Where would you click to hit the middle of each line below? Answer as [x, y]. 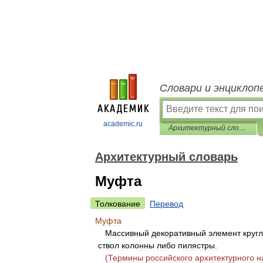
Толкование [118, 204]
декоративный [179, 233]
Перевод [166, 204]
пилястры [196, 245]
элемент [225, 233]
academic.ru [123, 124]
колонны [138, 245]
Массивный [127, 233]
